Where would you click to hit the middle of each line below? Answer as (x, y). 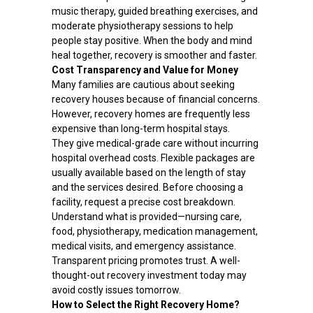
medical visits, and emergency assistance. (144, 246)
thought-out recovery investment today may (149, 276)
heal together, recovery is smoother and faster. (154, 56)
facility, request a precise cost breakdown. (143, 202)
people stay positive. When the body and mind (152, 41)
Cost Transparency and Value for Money (145, 70)
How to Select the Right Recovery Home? (145, 305)
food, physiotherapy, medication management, (154, 232)
